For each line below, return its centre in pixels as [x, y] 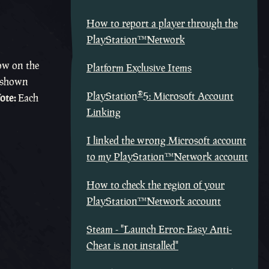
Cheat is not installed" [132, 246]
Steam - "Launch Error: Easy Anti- [159, 229]
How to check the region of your [156, 185]
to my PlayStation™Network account [167, 157]
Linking [104, 112]
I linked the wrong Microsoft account [166, 141]
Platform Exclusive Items [139, 68]
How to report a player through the [162, 23]
